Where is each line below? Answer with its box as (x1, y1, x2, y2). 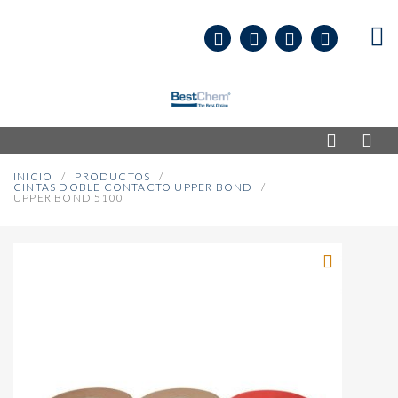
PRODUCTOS (75, 170, 151, 183)
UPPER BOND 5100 (13, 191, 123, 204)
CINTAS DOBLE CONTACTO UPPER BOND (13, 180, 253, 194)
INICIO (13, 170, 53, 183)
